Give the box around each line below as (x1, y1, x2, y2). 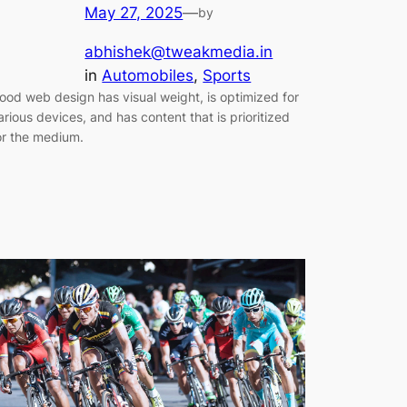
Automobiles (102, 66, 194, 85)
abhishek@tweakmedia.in (84, 43, 273, 62)
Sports (203, 66, 252, 85)
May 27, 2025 (84, 4, 184, 23)
